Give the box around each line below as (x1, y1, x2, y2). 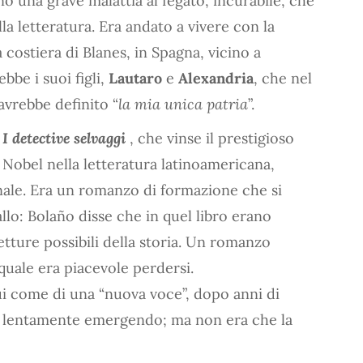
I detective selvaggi (2, 128, 130, 147)
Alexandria (178, 68, 254, 88)
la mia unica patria (118, 94, 248, 113)
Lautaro (109, 68, 162, 88)
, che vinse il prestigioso (130, 128, 294, 147)
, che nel (254, 68, 312, 88)
